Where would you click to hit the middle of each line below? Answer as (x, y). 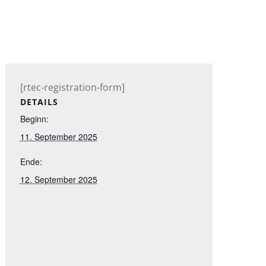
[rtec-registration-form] (72, 87)
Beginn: (34, 119)
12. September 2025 (58, 179)
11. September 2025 (58, 137)
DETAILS (39, 102)
